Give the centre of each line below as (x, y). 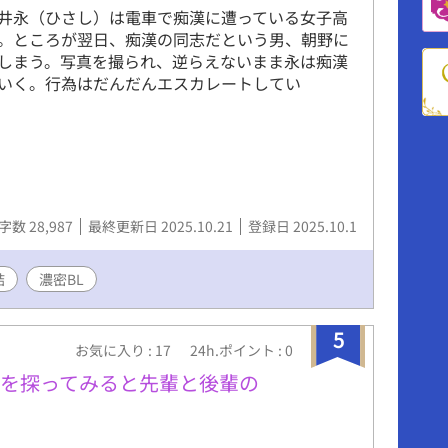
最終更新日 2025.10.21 (162, 225)
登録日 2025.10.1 (302, 225)
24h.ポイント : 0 (241, 349)
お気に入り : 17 (124, 349)
